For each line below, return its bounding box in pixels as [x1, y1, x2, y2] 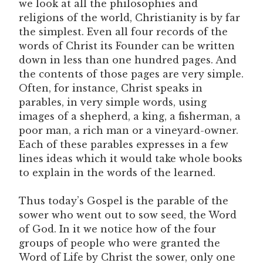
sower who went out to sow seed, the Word [19, 208, 237, 221]
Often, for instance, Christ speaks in [19, 82, 203, 94]
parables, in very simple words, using [19, 96, 207, 108]
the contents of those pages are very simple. [19, 68, 244, 80]
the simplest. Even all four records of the [19, 25, 228, 38]
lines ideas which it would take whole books [19, 152, 242, 164]
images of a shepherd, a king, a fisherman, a [19, 110, 241, 122]
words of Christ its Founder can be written [19, 39, 235, 52]
